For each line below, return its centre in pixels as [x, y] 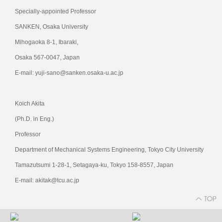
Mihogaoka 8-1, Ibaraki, [47, 42]
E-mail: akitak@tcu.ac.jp [47, 180]
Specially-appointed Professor [55, 11]
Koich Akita [30, 103]
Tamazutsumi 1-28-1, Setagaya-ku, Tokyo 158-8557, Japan [94, 165]
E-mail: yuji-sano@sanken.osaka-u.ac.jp [69, 73]
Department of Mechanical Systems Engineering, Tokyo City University [109, 149]
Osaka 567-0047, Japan [47, 57]
